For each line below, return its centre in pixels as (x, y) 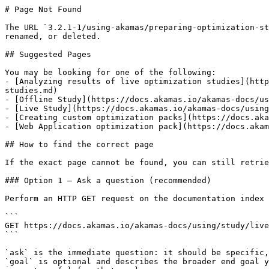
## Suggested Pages (48, 54)
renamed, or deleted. (53, 36)
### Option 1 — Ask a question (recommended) (108, 180)
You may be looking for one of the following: (110, 72)
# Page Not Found (43, 9)
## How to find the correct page (79, 144)
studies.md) (31, 90)
